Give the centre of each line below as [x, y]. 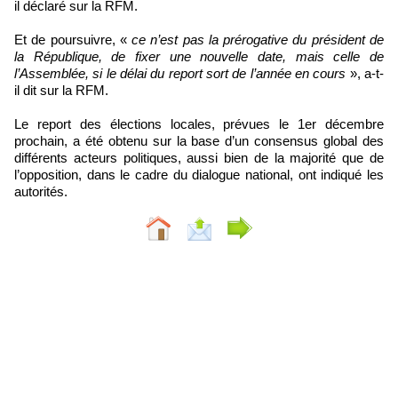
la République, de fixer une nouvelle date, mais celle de [199, 57]
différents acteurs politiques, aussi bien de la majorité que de [199, 158]
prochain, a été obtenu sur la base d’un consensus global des [199, 141]
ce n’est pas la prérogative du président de [258, 40]
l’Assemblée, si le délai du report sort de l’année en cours [180, 74]
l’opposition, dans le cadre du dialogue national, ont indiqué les [199, 175]
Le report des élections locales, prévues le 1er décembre [199, 124]
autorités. [41, 192]
